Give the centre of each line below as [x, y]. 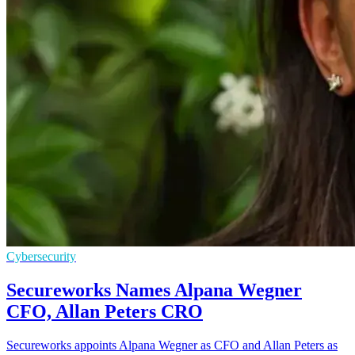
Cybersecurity [41, 256]
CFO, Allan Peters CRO [105, 311]
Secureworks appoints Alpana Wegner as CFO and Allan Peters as [172, 345]
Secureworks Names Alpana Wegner [154, 290]
